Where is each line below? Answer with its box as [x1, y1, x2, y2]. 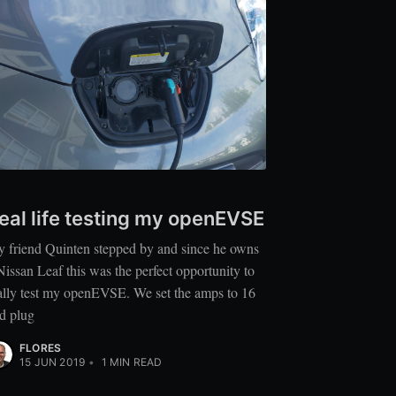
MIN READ [106, 355, 163, 369]
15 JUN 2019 [19, 355, 86, 369]
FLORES [19, 341, 62, 355]
